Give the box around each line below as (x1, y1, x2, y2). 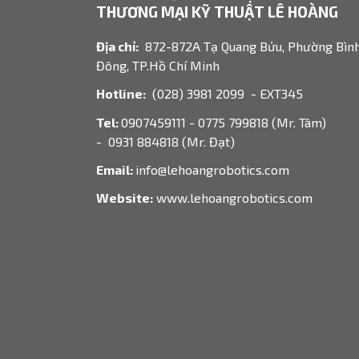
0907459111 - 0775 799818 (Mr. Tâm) (120, 114, 326, 130)
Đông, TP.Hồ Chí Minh (95, 58, 220, 74)
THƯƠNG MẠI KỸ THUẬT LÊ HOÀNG (95, 2, 338, 22)
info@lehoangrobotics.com (135, 161, 289, 177)
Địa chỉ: (95, 38, 139, 54)
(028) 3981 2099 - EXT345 (148, 86, 303, 102)
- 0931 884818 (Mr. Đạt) (95, 133, 235, 149)
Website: (95, 190, 153, 206)
